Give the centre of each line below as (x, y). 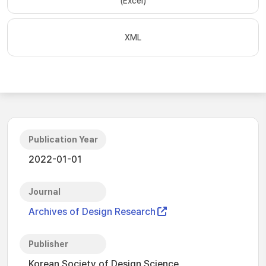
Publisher (48, 244)
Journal (45, 192)
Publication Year (63, 140)
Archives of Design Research (92, 212)
